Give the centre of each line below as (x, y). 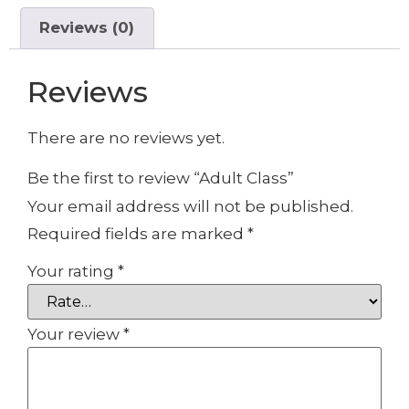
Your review (75, 335)
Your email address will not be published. (190, 207)
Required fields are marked (137, 234)
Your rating (73, 272)
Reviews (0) (87, 28)
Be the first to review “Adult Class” (161, 178)
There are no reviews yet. (126, 137)
